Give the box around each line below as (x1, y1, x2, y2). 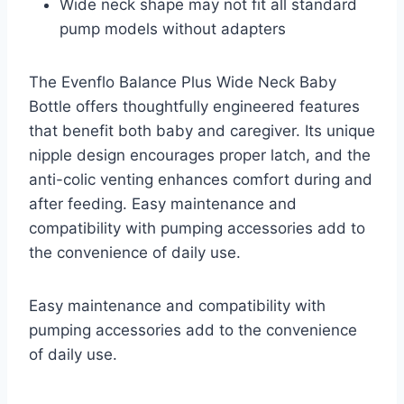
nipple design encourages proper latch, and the (29, 145, 371, 164)
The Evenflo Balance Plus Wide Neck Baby (29, 72, 336, 91)
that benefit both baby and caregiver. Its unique (29, 121, 375, 140)
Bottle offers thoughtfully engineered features (29, 96, 360, 115)
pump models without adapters (60, 19, 286, 38)
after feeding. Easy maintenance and (29, 194, 297, 213)
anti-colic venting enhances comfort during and (29, 170, 372, 188)
